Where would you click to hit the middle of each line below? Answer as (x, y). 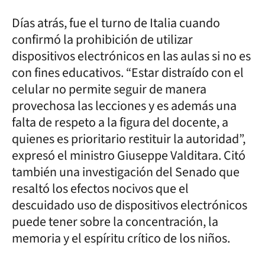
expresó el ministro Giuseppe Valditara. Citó (129, 155)
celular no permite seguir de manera (109, 89)
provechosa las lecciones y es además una (124, 106)
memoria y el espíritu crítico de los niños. (121, 238)
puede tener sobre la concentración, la (115, 222)
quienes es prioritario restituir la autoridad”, (129, 139)
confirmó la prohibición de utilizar (102, 39)
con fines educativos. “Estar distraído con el (128, 72)
